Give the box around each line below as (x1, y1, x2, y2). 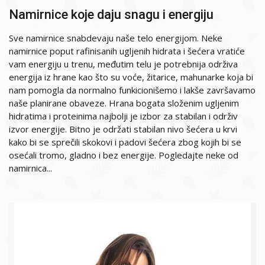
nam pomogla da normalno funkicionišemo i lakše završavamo (9, 84, 256, 96)
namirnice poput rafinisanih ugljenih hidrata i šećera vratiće (9, 45, 245, 57)
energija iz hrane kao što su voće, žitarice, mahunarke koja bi (9, 71, 253, 83)
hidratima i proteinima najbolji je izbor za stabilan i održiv (9, 110, 238, 122)
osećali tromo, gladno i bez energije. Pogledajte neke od (9, 149, 238, 161)
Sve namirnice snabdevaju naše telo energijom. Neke (9, 32, 222, 44)
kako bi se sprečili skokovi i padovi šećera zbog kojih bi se (9, 136, 241, 148)
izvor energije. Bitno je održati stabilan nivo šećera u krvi (9, 123, 237, 135)
